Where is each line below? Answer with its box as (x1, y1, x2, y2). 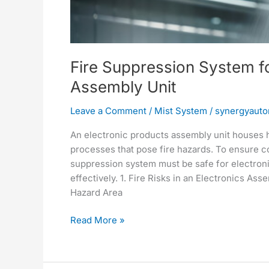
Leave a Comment (70, 104, 147, 116)
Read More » (70, 214, 125, 226)
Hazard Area (70, 186, 122, 198)
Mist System (154, 104, 207, 116)
